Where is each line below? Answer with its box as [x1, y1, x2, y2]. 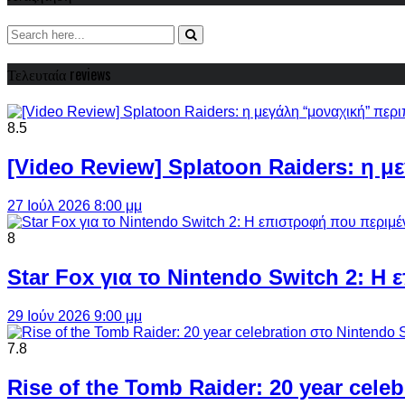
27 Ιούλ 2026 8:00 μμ [7, 197, 142, 213]
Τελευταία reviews [7, 62, 111, 85]
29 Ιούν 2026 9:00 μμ [7, 307, 142, 324]
